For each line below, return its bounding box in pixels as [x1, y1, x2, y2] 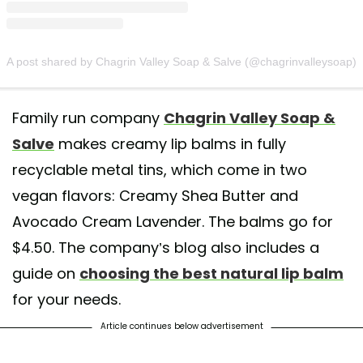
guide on [12, 263, 79, 284]
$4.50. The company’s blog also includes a [12, 237, 319, 258]
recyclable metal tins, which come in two [12, 159, 307, 180]
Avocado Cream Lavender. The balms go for [12, 211, 333, 232]
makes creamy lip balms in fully [54, 133, 286, 154]
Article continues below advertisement [100, 319, 263, 332]
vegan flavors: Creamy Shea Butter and [12, 185, 298, 206]
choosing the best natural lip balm [79, 263, 344, 284]
